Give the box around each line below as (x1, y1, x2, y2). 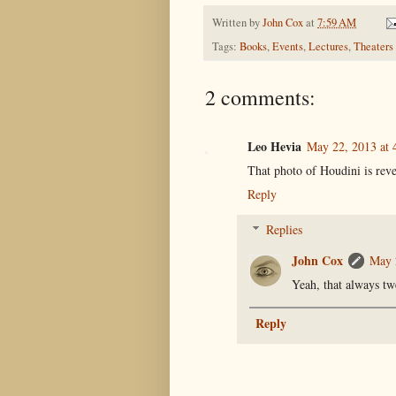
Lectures (308, 38, 348, 54)
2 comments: (205, 82, 316, 111)
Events (272, 38, 303, 54)
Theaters (354, 38, 393, 54)
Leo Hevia (247, 136, 301, 156)
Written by (212, 14, 263, 30)
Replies (266, 220, 303, 238)
